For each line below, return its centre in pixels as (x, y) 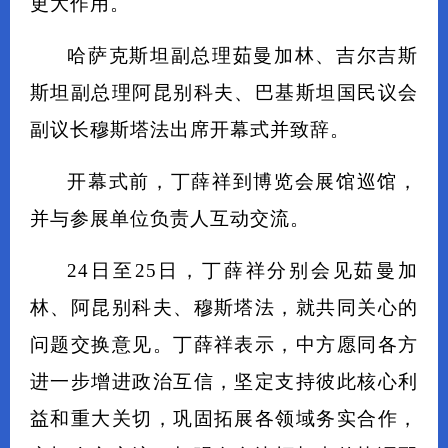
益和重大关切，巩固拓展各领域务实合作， (224, 418)
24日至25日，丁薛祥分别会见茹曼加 (242, 270)
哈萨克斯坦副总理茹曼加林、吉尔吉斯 (242, 55)
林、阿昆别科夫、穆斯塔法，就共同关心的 (224, 307)
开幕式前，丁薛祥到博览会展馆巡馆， (242, 181)
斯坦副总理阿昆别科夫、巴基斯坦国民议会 (224, 92)
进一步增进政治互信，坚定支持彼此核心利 (224, 381)
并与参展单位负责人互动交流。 (170, 218)
